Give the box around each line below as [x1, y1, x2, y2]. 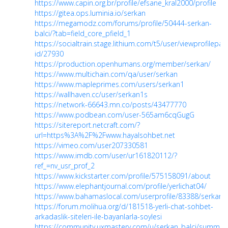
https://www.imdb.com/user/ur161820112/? [35, 151, 177, 161]
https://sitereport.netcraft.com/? [35, 120, 140, 130]
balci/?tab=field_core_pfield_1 [35, 28, 131, 39]
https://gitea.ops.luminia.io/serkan [35, 8, 146, 18]
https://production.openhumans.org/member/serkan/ [35, 59, 211, 69]
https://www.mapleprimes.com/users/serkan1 [35, 79, 184, 90]
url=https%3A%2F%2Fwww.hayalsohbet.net [35, 130, 175, 140]
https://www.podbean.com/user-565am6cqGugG [35, 110, 194, 120]
